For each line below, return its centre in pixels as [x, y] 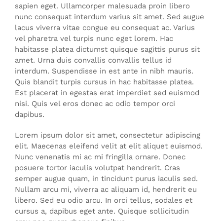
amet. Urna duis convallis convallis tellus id [93, 60]
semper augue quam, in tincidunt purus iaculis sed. [106, 178]
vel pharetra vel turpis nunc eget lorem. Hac [94, 38]
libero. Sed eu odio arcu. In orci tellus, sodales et [104, 200]
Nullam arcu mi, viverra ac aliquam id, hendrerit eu [106, 189]
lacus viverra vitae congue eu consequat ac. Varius [105, 27]
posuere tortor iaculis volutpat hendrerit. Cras [97, 167]
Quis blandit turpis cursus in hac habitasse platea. [104, 82]
